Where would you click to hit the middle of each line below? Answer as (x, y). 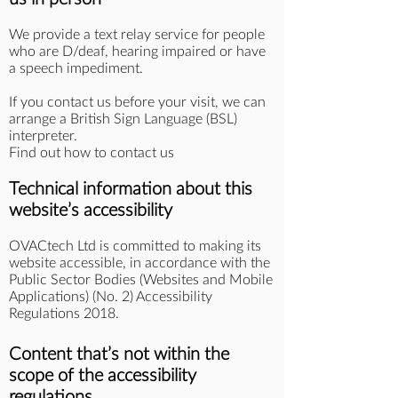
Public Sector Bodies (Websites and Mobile (141, 280)
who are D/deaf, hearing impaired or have (137, 52)
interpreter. (45, 136)
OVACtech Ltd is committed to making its (135, 246)
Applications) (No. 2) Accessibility (111, 297)
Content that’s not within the (119, 354)
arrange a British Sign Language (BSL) (123, 119)
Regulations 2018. (66, 314)
